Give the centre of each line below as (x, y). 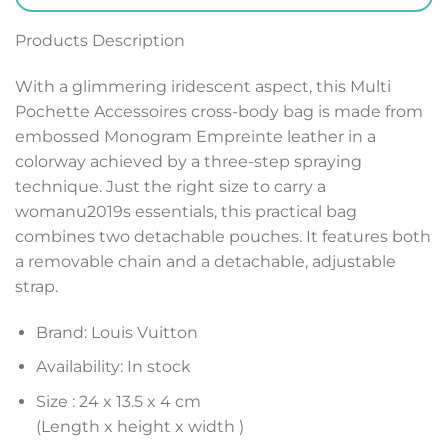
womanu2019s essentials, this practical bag (186, 211)
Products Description (100, 41)
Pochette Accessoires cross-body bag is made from (219, 111)
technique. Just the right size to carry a (170, 186)
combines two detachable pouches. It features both (223, 236)
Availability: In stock (113, 367)
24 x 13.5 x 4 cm (139, 401)
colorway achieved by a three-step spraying (188, 161)
